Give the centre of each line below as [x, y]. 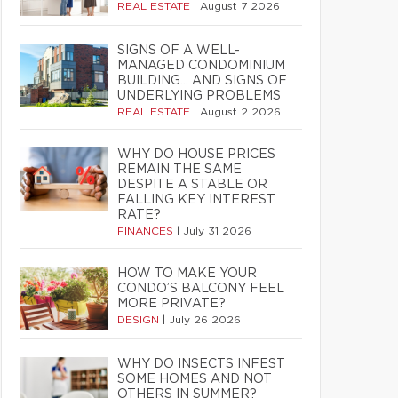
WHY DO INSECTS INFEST [201, 364]
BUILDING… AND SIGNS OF [202, 81]
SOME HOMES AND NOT [195, 379]
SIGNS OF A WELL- [179, 51]
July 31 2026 [217, 231]
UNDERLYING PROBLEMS [199, 96]
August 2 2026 [240, 112]
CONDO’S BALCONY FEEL [201, 289]
